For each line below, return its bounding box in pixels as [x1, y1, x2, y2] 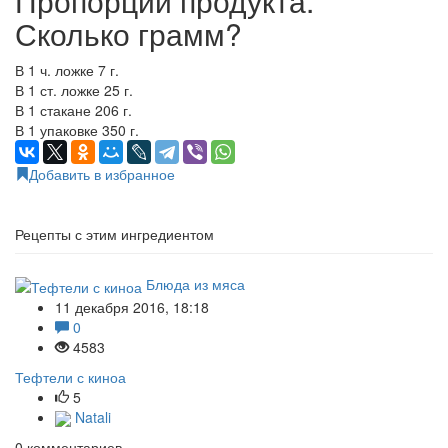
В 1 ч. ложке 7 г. [15, 60, 119, 81]
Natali [71, 406, 111, 427]
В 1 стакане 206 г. [15, 100, 132, 121]
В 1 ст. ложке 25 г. [15, 80, 133, 101]
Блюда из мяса [146, 274, 245, 295]
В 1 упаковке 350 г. [15, 120, 139, 141]
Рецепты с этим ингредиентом [15, 224, 214, 245]
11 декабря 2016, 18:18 [55, 296, 209, 317]
